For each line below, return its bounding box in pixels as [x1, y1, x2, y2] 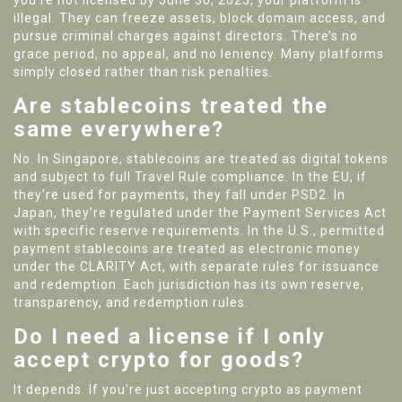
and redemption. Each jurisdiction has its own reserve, [13, 277, 364, 293]
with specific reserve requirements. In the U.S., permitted [13, 223, 385, 239]
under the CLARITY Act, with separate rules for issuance [13, 259, 380, 275]
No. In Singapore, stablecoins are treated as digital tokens [13, 152, 389, 167]
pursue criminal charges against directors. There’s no [13, 29, 358, 44]
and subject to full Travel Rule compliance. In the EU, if [13, 170, 367, 185]
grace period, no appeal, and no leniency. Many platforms [13, 47, 384, 62]
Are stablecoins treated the [13, 93, 328, 119]
